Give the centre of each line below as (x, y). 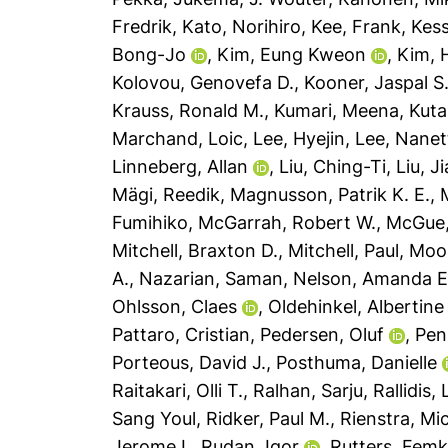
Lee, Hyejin (299, 138)
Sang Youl (154, 418)
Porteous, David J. (189, 362)
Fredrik (142, 26)
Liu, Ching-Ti (333, 166)
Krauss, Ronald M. (188, 110)
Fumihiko (150, 222)
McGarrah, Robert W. (287, 222)
